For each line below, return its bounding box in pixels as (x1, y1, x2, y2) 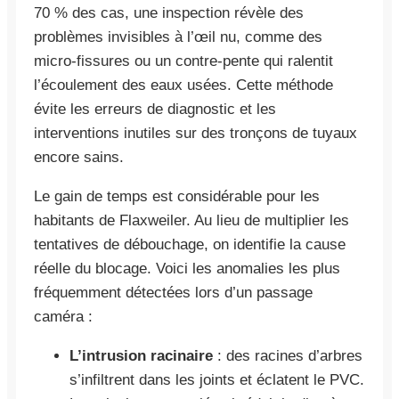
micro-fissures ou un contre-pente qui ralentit (34, 52, 333, 69)
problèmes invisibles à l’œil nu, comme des (34, 28, 322, 45)
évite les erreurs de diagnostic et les (34, 100, 276, 118)
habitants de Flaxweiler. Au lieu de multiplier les (34, 211, 349, 229)
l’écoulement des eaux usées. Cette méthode (34, 76, 333, 94)
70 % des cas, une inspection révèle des (34, 4, 304, 21)
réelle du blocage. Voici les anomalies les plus (34, 259, 340, 277)
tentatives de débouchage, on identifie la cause (34, 235, 346, 253)
